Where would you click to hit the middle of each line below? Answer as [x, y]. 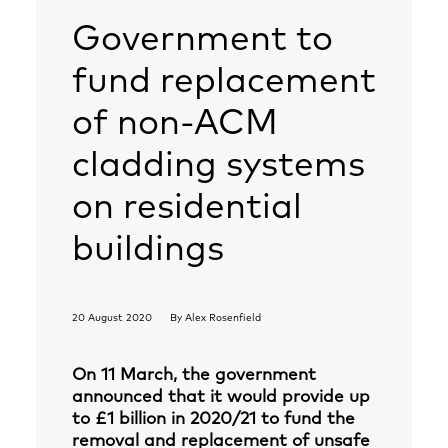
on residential [187, 207]
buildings [148, 249]
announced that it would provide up [221, 397]
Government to [202, 39]
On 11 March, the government [194, 375]
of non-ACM [175, 123]
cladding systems [218, 165]
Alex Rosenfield [223, 318]
